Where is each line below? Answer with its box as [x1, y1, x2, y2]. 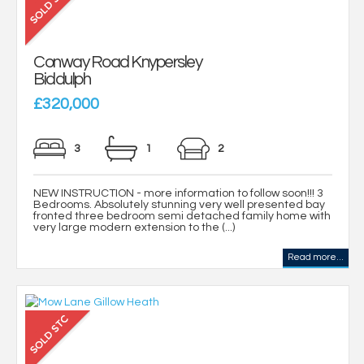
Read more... [288, 252, 344, 262]
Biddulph [33, 70, 90, 88]
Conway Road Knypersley [33, 53, 201, 71]
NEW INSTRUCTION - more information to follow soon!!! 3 [33, 187, 323, 199]
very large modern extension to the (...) [33, 221, 235, 233]
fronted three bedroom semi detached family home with [33, 210, 331, 222]
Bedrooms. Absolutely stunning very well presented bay [33, 198, 325, 210]
